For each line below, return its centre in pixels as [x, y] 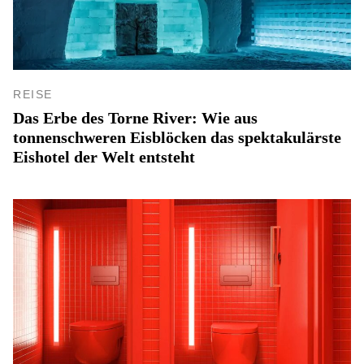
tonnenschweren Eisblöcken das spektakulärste [177, 137]
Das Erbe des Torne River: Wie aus [135, 117]
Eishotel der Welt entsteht [104, 156]
